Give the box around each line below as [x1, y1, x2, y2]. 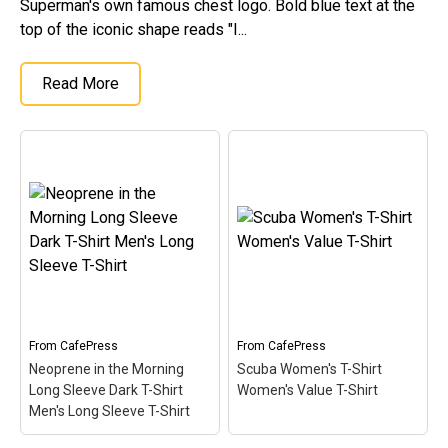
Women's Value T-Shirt [237, 382, 379, 399]
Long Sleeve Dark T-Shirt [29, 382, 183, 399]
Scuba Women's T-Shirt [237, 361, 383, 378]
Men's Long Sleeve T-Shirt [29, 403, 190, 420]
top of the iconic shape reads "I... [20, 20, 247, 40]
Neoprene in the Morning [29, 361, 184, 378]
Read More [42, 74, 119, 94]
